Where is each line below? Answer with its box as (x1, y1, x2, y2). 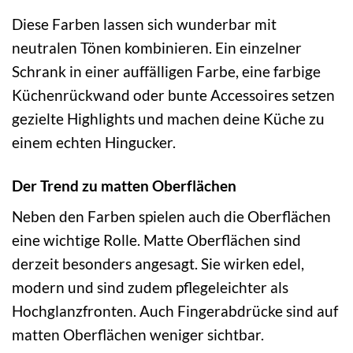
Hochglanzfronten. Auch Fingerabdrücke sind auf (12, 302, 338, 321)
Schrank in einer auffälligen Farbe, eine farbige (12, 61, 321, 80)
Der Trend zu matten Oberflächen (12, 176, 236, 195)
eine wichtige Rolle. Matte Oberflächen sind (12, 231, 301, 250)
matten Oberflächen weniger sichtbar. (12, 325, 264, 344)
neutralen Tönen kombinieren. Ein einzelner (12, 38, 302, 57)
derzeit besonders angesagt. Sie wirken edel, (12, 255, 304, 273)
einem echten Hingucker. (12, 132, 176, 151)
